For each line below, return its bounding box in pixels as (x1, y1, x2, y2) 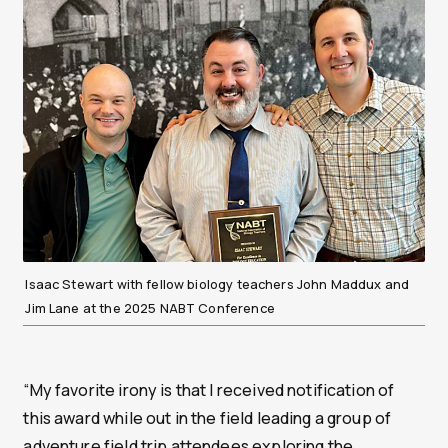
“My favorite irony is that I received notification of (23, 378, 395, 401)
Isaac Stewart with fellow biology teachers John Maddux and (25, 274, 410, 293)
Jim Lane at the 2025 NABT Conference (25, 298, 275, 317)
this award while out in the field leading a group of (23, 406, 392, 429)
